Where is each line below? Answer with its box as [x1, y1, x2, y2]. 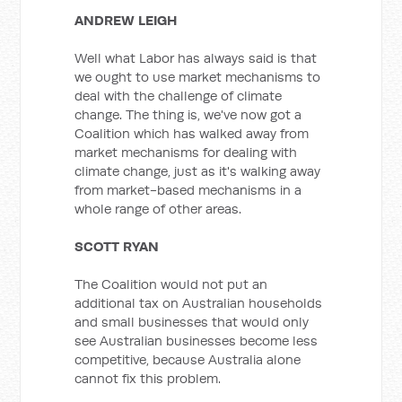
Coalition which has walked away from [74, 125, 310, 142]
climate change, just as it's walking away [74, 162, 321, 179]
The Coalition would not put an [74, 275, 268, 293]
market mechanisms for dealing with [74, 144, 298, 161]
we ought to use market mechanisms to [74, 68, 321, 85]
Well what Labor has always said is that [74, 49, 318, 66]
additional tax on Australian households [74, 294, 323, 311]
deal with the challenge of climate [74, 87, 283, 104]
